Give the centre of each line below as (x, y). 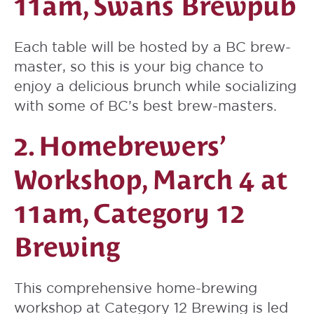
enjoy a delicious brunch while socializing (155, 86)
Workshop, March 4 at (151, 180)
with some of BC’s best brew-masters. (145, 106)
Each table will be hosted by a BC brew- (152, 47)
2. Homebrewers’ (118, 146)
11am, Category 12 (129, 214)
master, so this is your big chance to (139, 67)
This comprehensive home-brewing (136, 288)
